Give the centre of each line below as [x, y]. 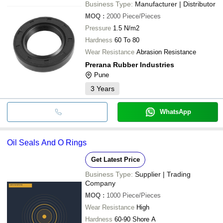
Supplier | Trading [163, 174]
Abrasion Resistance [166, 52]
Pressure [98, 28]
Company [100, 183]
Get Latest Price [115, 159]
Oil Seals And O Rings [47, 142]
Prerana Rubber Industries [130, 64]
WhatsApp [175, 111]
